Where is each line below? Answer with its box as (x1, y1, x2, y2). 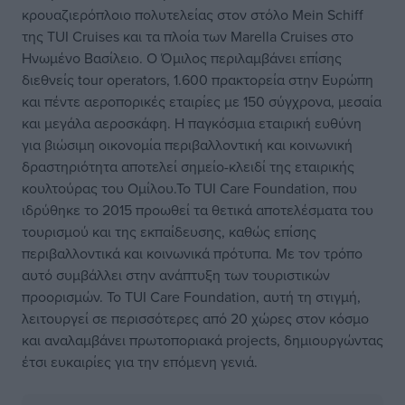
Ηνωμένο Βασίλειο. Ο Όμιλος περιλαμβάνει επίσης (22, 48, 342, 68)
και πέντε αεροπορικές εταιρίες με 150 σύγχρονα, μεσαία (22, 91, 381, 111)
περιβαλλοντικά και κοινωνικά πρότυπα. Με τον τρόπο (22, 243, 363, 263)
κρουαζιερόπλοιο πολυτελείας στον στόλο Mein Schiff (22, 5, 363, 24)
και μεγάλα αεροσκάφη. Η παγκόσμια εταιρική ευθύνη (22, 113, 362, 133)
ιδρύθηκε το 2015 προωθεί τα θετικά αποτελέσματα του (22, 200, 373, 220)
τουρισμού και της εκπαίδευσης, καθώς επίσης (22, 221, 316, 241)
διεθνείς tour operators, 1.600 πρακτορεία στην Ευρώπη (22, 70, 373, 89)
